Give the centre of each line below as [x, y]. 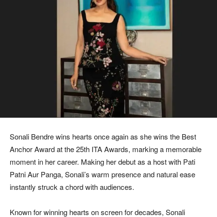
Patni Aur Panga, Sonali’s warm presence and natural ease [102, 174]
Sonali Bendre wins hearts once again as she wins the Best [103, 136]
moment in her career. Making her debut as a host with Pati [102, 161]
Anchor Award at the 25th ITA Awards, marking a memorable [106, 149]
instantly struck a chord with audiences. [72, 186]
